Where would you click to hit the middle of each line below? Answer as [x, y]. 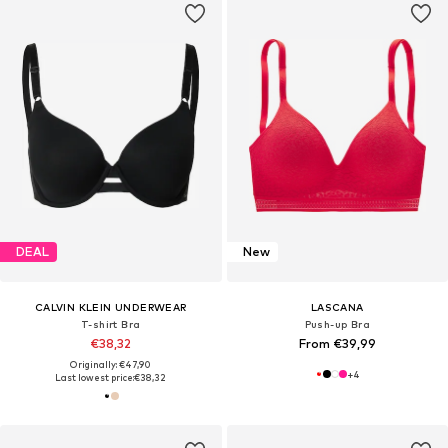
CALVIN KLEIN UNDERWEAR [110, 306]
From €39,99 [337, 343]
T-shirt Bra [111, 323]
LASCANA [337, 306]
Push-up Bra [337, 323]
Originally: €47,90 [111, 364]
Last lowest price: [95, 377]
